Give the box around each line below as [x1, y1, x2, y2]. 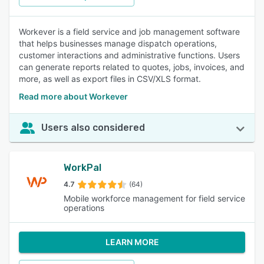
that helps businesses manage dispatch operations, [19, 38, 217, 48]
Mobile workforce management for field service [64, 193, 245, 203]
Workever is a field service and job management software [19, 27, 240, 37]
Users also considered [41, 122, 145, 133]
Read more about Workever [19, 91, 128, 101]
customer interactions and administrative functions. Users [19, 50, 240, 60]
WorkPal [64, 162, 101, 173]
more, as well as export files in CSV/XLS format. [19, 74, 201, 84]
